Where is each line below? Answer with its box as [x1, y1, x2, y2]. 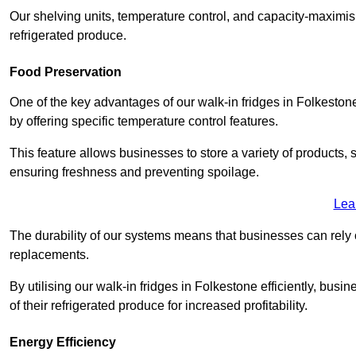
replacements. [10, 248, 92, 262]
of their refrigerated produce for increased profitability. [10, 299, 308, 313]
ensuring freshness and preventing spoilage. [10, 165, 262, 180]
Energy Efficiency [10, 335, 116, 350]
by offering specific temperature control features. [10, 114, 281, 129]
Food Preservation [10, 65, 122, 79]
